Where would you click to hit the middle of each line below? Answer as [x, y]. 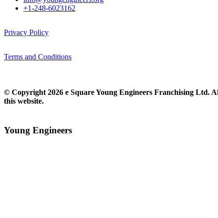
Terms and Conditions [38, 56]
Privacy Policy [26, 32]
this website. [24, 101]
